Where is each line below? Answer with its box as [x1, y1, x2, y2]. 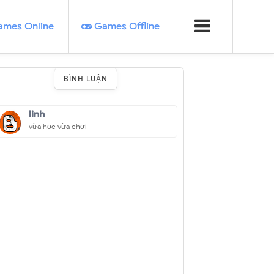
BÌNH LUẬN [63, 74, 108, 83]
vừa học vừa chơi [28, 122, 87, 131]
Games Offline [91, 20, 160, 32]
